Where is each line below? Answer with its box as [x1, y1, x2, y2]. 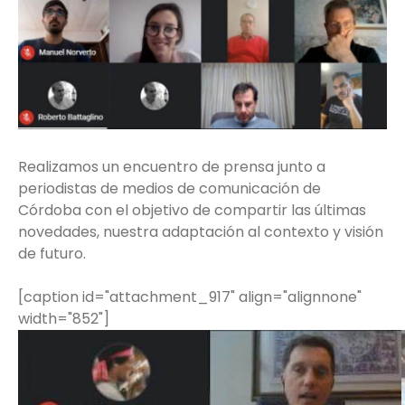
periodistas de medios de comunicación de [18, 177, 321, 199]
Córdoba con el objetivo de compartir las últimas [18, 199, 366, 221]
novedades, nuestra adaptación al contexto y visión [18, 221, 383, 242]
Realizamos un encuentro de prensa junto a [18, 155, 325, 177]
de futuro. [18, 242, 86, 264]
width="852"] [18, 307, 109, 329]
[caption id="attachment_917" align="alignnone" [18, 286, 362, 307]
